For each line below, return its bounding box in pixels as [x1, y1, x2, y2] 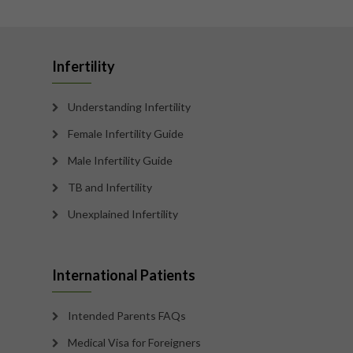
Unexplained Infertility [68, 207, 178, 221]
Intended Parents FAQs [68, 309, 186, 322]
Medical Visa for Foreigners [68, 336, 201, 349]
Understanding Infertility [68, 100, 191, 113]
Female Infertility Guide [68, 127, 184, 140]
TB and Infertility [68, 180, 152, 194]
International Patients [52, 266, 195, 284]
